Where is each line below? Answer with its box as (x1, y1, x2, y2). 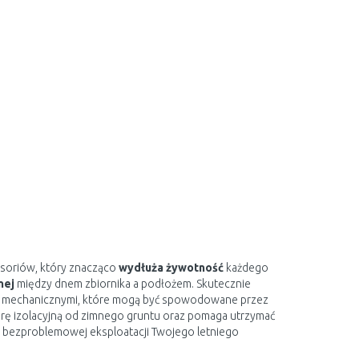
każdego (223, 261, 268, 274)
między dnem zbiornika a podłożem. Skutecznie (14, 277, 251, 290)
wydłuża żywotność (118, 261, 224, 274)
